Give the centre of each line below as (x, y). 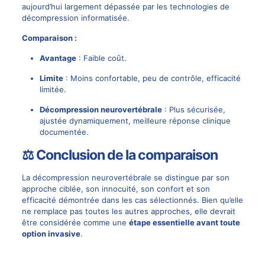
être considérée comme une (75, 223)
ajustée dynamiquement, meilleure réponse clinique (135, 121)
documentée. (64, 132)
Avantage (58, 58)
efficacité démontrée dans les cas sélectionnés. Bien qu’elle (132, 200)
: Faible (92, 58)
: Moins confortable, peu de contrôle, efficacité (152, 78)
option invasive (51, 234)
